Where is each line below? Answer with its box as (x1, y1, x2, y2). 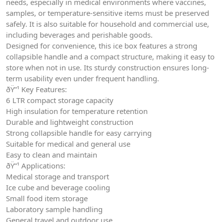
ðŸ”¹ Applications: (6, 160, 65, 170)
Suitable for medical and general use (6, 138, 130, 149)
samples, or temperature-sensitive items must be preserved (6, 7, 209, 18)
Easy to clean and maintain (6, 149, 97, 160)
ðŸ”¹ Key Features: (6, 84, 67, 94)
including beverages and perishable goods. (6, 29, 153, 40)
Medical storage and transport (6, 171, 109, 181)
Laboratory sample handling (6, 204, 103, 214)
